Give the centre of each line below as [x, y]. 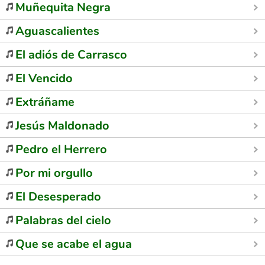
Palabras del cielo [63, 220]
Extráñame [45, 102]
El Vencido [44, 78]
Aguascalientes [57, 31]
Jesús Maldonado [62, 126]
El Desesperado [58, 197]
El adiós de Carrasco [71, 55]
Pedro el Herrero [61, 149]
